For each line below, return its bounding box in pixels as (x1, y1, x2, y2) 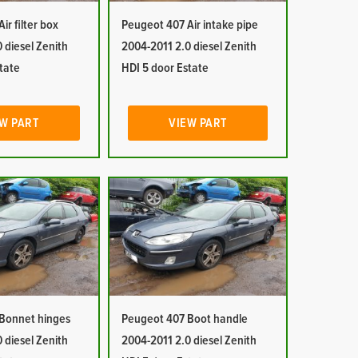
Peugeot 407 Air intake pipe (121, 18, 258, 31)
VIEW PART (169, 117, 227, 129)
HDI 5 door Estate (121, 62, 209, 74)
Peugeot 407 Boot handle (121, 312, 248, 325)
